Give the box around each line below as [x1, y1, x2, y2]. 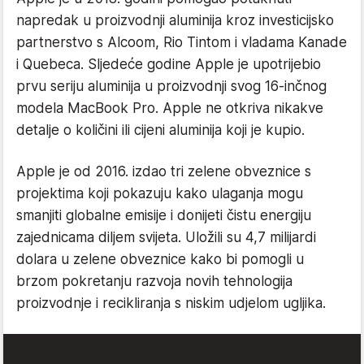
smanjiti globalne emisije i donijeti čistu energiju [16, 207, 311, 223]
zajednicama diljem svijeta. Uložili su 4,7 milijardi [16, 229, 316, 245]
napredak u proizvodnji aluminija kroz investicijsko [16, 12, 334, 28]
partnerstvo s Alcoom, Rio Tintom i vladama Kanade [16, 34, 347, 50]
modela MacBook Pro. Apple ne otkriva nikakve [16, 100, 323, 116]
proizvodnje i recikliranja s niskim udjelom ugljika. [16, 295, 326, 311]
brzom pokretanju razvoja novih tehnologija [16, 273, 292, 289]
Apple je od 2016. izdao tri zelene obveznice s [16, 163, 311, 180]
